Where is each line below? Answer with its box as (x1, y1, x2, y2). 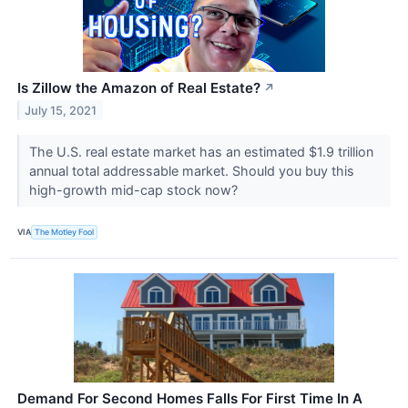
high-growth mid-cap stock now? (28, 181, 241, 198)
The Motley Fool (35, 227, 95, 238)
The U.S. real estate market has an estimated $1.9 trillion (28, 143, 373, 159)
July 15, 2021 (25, 103, 97, 117)
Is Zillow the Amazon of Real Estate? (17, 78, 260, 97)
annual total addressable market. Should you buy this (28, 162, 354, 178)
